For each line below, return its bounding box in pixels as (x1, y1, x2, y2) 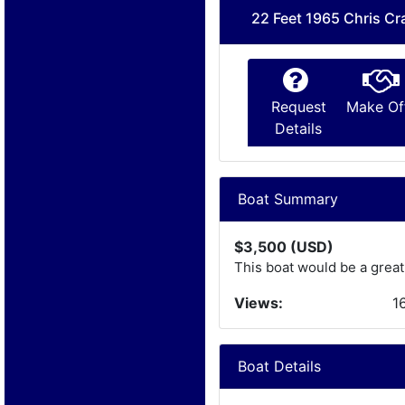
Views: (234, 294, 284, 312)
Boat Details (238, 357, 322, 375)
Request (270, 98, 326, 116)
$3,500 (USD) (234, 238, 334, 256)
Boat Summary (238, 190, 339, 208)
